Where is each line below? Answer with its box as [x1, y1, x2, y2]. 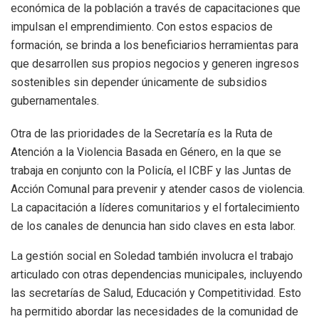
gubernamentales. [11, 94, 99, 108]
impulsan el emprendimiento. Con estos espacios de [11, 20, 273, 34]
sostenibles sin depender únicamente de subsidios [11, 75, 267, 90]
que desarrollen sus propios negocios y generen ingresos [11, 57, 299, 71]
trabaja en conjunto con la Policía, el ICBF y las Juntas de [11, 164, 291, 178]
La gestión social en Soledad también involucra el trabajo [11, 249, 293, 263]
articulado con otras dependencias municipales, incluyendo [11, 268, 303, 282]
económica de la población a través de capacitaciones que [11, 1, 300, 16]
